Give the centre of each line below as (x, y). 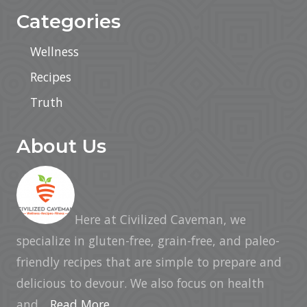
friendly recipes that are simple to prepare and (149, 262)
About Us (61, 146)
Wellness (54, 51)
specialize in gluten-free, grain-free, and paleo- (148, 241)
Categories (69, 21)
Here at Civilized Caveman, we (160, 219)
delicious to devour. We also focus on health (140, 283)
